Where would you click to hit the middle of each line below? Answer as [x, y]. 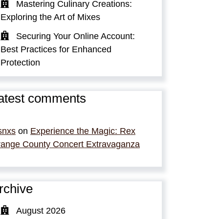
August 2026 [41, 210]
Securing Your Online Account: [76, 36]
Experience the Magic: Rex [83, 131]
